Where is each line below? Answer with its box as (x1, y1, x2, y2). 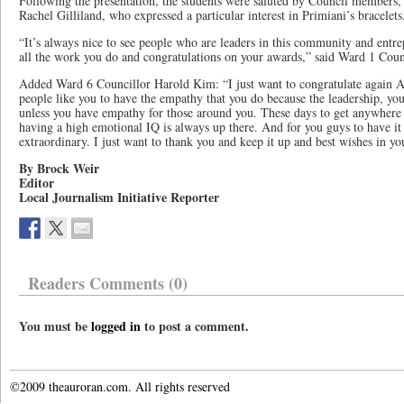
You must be (19, 317, 91, 335)
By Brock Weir (19, 159, 99, 178)
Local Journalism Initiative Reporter (19, 188, 219, 207)
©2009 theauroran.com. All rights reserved (10, 378, 230, 395)
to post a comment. (141, 317, 249, 335)
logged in (91, 317, 141, 335)
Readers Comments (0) (28, 271, 188, 295)
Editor (19, 173, 54, 192)
